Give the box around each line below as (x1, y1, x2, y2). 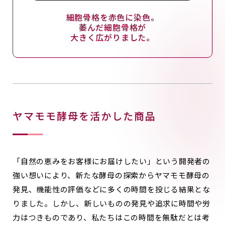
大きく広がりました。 (70, 31, 155, 43)
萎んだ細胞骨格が (78, 21, 147, 33)
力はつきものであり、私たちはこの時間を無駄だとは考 (13, 211, 210, 222)
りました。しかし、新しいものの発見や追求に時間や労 (13, 197, 210, 208)
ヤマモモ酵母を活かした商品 (13, 108, 156, 123)
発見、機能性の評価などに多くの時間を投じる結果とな (13, 183, 210, 194)
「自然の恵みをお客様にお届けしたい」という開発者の (13, 155, 210, 166)
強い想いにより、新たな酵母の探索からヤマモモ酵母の (13, 169, 210, 180)
